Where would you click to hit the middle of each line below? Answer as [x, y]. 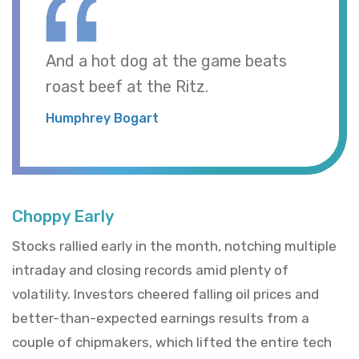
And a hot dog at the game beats [166, 61]
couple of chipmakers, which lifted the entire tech [172, 342]
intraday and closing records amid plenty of [150, 270]
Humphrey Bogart [102, 118]
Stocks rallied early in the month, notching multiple [174, 246]
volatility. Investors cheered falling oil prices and [165, 294]
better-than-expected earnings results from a [161, 318]
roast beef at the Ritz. [127, 86]
